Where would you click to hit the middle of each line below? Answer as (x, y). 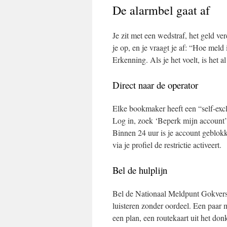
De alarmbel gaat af (161, 10)
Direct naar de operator (155, 85)
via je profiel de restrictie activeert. (167, 145)
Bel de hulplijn (140, 170)
